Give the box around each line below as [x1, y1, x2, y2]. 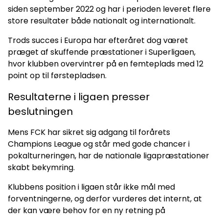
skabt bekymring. [8, 161, 75, 173]
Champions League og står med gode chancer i [8, 138, 190, 150]
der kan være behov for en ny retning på [8, 204, 165, 216]
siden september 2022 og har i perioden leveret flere [8, 3, 211, 15]
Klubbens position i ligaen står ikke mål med [8, 181, 175, 193]
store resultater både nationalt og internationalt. [8, 15, 196, 26]
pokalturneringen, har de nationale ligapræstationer [8, 150, 209, 161]
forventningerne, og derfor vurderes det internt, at [8, 193, 202, 204]
